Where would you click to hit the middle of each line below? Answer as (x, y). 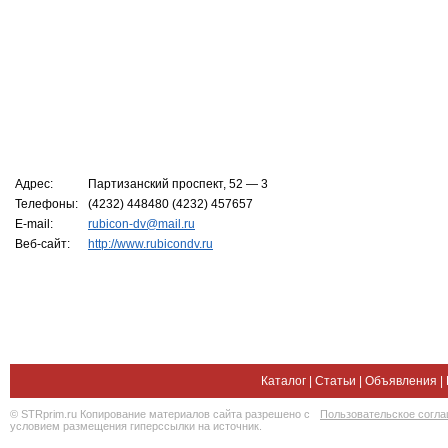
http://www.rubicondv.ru (150, 244)
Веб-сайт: (42, 244)
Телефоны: (46, 204)
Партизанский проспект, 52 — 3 (178, 184)
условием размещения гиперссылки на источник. (136, 426)
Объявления (401, 381)
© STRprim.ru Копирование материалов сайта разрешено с (160, 414)
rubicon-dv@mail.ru (141, 224)
